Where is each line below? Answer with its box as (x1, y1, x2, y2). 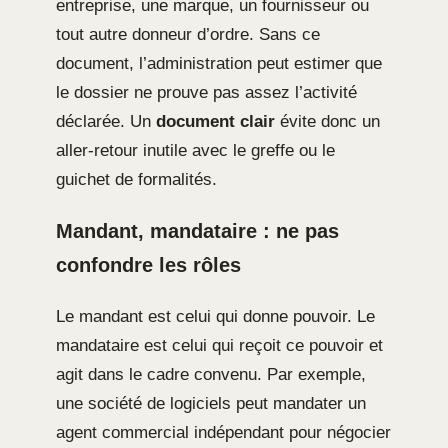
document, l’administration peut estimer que (56, 54, 382, 74)
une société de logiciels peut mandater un (56, 394, 366, 414)
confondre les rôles (56, 254, 241, 277)
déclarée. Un (56, 112, 156, 132)
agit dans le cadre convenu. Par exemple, (56, 365, 366, 385)
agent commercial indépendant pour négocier (56, 423, 391, 443)
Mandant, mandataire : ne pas (56, 220, 339, 243)
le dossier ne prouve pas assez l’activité (56, 83, 357, 103)
